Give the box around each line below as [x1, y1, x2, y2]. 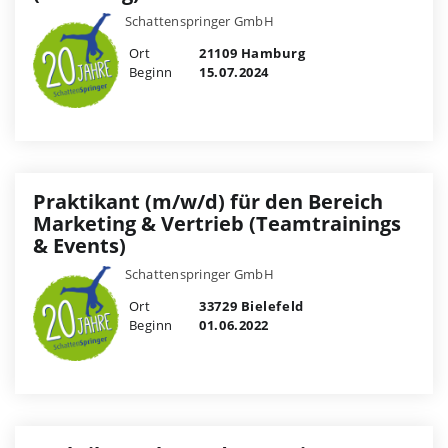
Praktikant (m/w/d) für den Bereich [33, 188, 383, 216]
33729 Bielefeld [195, 297, 304, 316]
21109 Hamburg [195, 44, 306, 63]
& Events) [33, 232, 126, 260]
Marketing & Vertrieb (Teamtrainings [33, 210, 401, 238]
